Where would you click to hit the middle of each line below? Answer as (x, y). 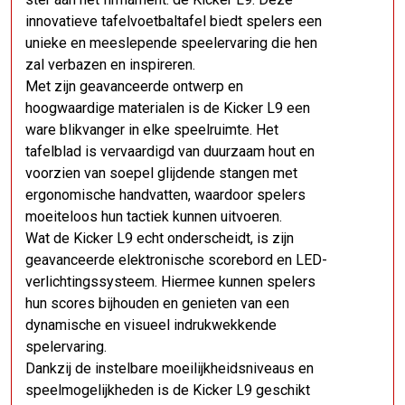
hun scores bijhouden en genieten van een (157, 303)
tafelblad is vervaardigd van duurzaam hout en (170, 151)
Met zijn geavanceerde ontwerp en (134, 86)
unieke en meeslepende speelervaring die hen (171, 43)
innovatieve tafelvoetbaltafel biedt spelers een (174, 21)
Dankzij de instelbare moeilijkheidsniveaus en (170, 368)
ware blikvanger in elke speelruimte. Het (152, 130)
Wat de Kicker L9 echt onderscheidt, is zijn (160, 238)
